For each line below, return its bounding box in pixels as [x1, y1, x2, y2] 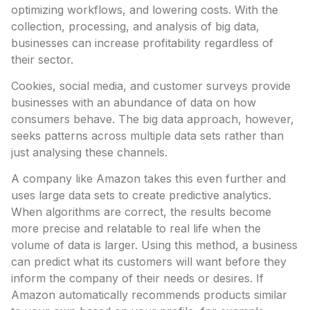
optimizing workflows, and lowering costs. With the [11, 3, 278, 17]
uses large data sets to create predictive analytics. [11, 188, 271, 202]
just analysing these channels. [11, 145, 167, 159]
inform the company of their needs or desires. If [11, 271, 264, 285]
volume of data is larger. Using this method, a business [11, 238, 298, 252]
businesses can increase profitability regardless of [11, 36, 273, 50]
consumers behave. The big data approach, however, [11, 112, 294, 126]
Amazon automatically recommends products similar [11, 288, 287, 302]
